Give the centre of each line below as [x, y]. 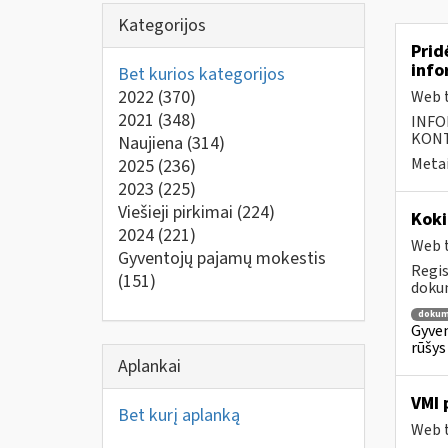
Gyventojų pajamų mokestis [222, 258]
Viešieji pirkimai [177, 212]
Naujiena [152, 143]
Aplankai [149, 366]
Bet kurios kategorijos [201, 74]
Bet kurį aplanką [179, 415]
